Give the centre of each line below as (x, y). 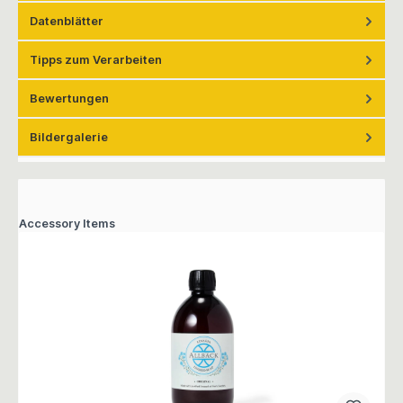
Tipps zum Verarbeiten (96, 60)
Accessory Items (67, 224)
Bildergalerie (69, 138)
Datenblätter (67, 22)
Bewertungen (69, 99)
